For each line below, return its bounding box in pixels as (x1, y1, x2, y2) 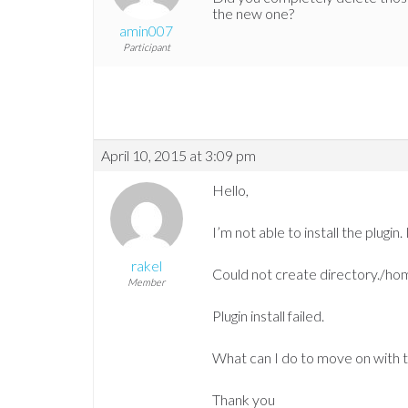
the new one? (212, 5, 294, 23)
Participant (122, 41, 170, 54)
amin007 (119, 22, 173, 40)
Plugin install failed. (212, 307, 324, 325)
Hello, (212, 181, 249, 199)
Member (127, 276, 165, 289)
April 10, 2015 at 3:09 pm (101, 147, 256, 165)
